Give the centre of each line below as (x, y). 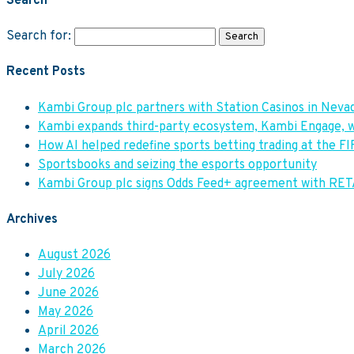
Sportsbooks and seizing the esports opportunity (177, 165)
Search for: (39, 37)
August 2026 (74, 256)
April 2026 (68, 331)
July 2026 (66, 275)
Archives (32, 219)
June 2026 (68, 294)
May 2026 (66, 313)
